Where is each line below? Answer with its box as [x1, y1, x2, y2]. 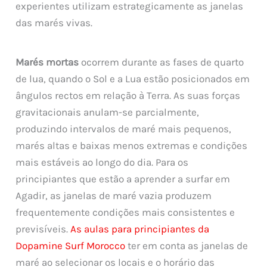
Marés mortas [15, 55, 79, 68]
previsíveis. [15, 222, 71, 235]
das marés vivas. [15, 17, 93, 29]
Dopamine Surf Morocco [15, 239, 126, 252]
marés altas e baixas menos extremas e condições [15, 139, 248, 151]
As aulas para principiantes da [70, 222, 210, 235]
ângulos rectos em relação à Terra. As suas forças [15, 89, 241, 101]
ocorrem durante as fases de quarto [79, 55, 244, 68]
